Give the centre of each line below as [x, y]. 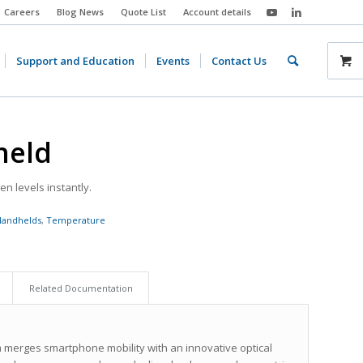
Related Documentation [81, 288]
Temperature [76, 220]
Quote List [143, 12]
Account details [217, 12]
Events [173, 61]
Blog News [80, 12]
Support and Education [75, 61]
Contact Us [239, 61]
